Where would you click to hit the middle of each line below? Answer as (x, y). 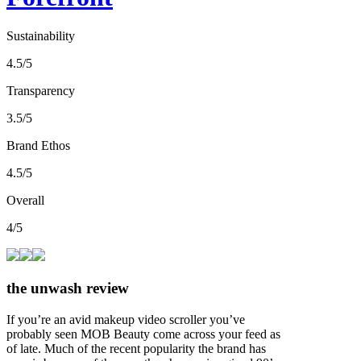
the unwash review (68, 288)
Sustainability (41, 36)
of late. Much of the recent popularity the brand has (136, 348)
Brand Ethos (38, 146)
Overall (25, 201)
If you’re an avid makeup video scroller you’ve (126, 319)
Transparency (41, 91)
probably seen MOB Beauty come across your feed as (143, 334)
